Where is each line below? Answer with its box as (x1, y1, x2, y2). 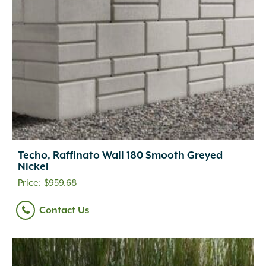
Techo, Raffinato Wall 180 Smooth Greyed (18, 150, 223, 161)
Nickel (18, 161, 49, 173)
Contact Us (39, 204, 89, 216)
